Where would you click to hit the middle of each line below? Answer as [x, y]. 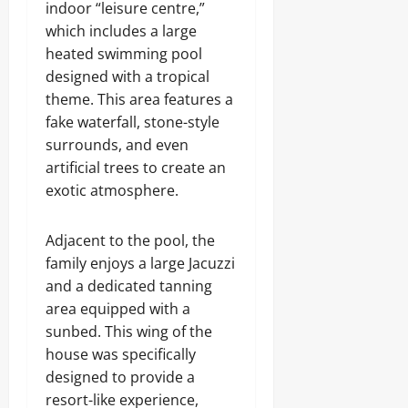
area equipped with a [118, 309]
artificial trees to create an [136, 168]
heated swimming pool [124, 54]
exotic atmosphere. [112, 190]
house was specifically [121, 354]
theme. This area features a [139, 99]
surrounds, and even [117, 145]
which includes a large [121, 31]
